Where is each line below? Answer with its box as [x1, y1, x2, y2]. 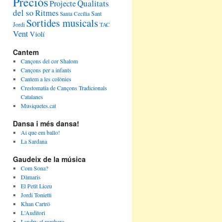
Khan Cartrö [20, 200, 50, 208]
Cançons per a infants [20, 66, 71, 74]
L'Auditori [20, 209, 45, 217]
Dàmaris [20, 173, 41, 181]
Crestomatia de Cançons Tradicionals [20, 84, 107, 92]
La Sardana [20, 137, 47, 145]
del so [13, 7, 34, 18]
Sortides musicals [26, 16, 98, 30]
